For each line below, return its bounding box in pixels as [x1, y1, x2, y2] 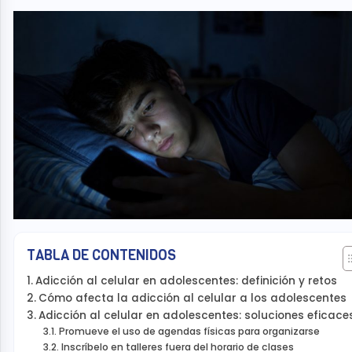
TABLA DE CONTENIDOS [27, 245, 176, 265]
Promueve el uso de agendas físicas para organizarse [58, 324, 322, 338]
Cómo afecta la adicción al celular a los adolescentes [38, 290, 350, 306]
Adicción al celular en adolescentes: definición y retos [35, 273, 340, 288]
